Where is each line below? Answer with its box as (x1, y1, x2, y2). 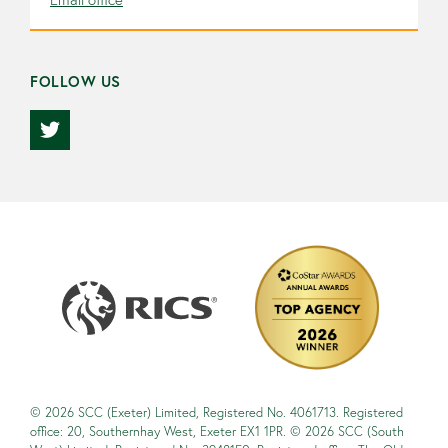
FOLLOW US (30, 72, 121, 91)
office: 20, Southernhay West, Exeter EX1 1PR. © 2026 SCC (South (30, 423, 404, 440)
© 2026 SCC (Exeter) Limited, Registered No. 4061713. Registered (30, 404, 403, 421)
